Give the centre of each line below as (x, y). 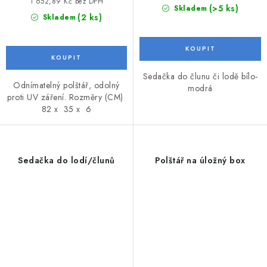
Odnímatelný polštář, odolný (66, 85)
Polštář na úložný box (200, 160)
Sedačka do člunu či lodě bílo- (200, 76)
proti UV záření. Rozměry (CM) (66, 97)
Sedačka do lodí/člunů (66, 160)
